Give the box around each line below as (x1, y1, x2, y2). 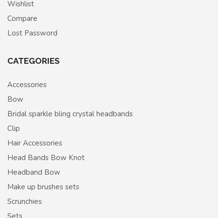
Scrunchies (7, 196, 42, 206)
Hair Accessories (7, 138, 62, 148)
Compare (7, 13, 37, 23)
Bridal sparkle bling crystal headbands (7, 109, 133, 119)
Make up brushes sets (7, 182, 79, 192)
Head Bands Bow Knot (7, 152, 85, 163)
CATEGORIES (7, 55, 60, 66)
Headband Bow (7, 167, 60, 177)
